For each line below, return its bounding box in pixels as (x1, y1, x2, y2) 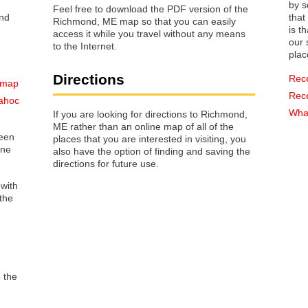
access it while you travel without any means (53, 28, 245, 40)
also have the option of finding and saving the (53, 145, 250, 157)
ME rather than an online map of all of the (53, 120, 234, 132)
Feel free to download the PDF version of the (53, 3, 248, 15)
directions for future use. (53, 157, 159, 169)
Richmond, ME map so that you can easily (53, 16, 236, 27)
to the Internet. (53, 41, 117, 52)
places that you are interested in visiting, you (53, 133, 103, 144)
